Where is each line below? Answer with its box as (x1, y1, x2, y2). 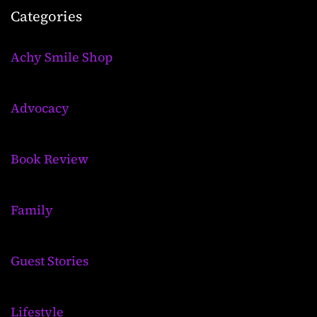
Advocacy (11, 98, 69, 117)
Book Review (11, 149, 88, 168)
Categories (11, 6, 82, 26)
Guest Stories (11, 251, 88, 270)
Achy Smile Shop (11, 47, 113, 66)
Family (11, 200, 53, 219)
